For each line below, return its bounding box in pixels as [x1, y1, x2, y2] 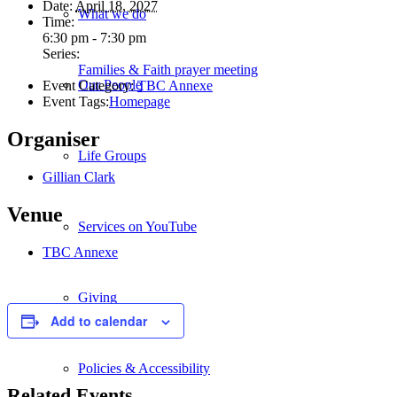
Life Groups [78, 148, 146, 163]
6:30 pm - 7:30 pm [43, 30, 146, 46]
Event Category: [43, 78, 134, 94]
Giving [78, 290, 117, 305]
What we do [78, 6, 146, 21]
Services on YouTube [78, 219, 197, 234]
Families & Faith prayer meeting [78, 62, 258, 78]
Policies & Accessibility [78, 361, 210, 376]
